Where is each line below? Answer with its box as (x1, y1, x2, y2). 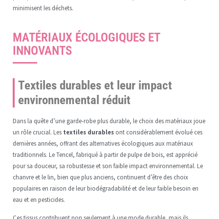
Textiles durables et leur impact (18, 78, 172, 92)
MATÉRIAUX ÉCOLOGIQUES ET (12, 30, 160, 44)
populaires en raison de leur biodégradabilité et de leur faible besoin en (12, 184, 198, 192)
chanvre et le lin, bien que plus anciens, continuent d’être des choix (12, 173, 188, 181)
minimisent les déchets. (12, 3, 73, 12)
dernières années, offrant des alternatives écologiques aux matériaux (12, 139, 193, 147)
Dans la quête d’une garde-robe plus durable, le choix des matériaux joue (12, 116, 205, 125)
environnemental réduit (18, 92, 131, 107)
